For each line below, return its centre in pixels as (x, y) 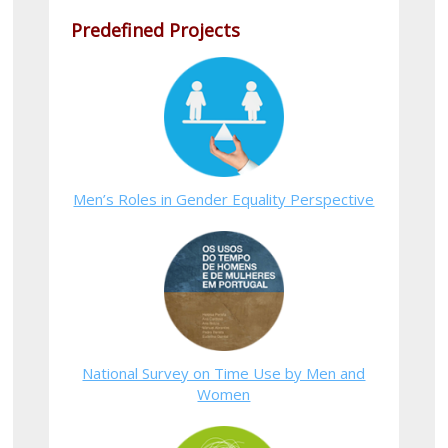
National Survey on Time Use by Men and (224, 372)
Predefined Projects (155, 29)
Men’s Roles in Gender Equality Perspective (224, 198)
